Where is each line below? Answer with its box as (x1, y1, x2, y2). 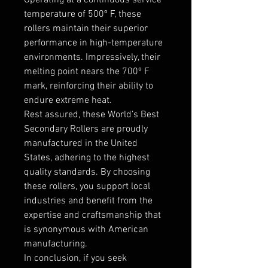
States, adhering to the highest (24, 151, 150, 164)
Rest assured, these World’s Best (24, 108, 159, 121)
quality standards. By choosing (24, 166, 150, 178)
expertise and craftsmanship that (24, 209, 161, 221)
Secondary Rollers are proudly (24, 123, 148, 135)
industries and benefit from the (24, 194, 153, 207)
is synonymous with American (24, 223, 148, 236)
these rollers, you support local (24, 180, 150, 193)
